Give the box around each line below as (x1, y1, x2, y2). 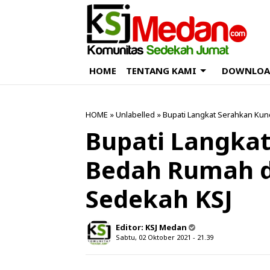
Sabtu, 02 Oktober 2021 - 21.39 (116, 233, 213, 242)
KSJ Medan (145, 222, 187, 233)
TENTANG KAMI (126, 64, 196, 77)
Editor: (116, 222, 145, 233)
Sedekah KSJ (86, 182, 233, 215)
